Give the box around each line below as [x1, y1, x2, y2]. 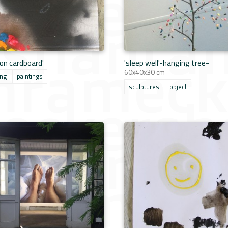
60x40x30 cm [124, 67, 165, 77]
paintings [17, 72, 43, 81]
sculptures [129, 82, 159, 92]
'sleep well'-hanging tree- [124, 56, 209, 69]
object [169, 82, 187, 92]
